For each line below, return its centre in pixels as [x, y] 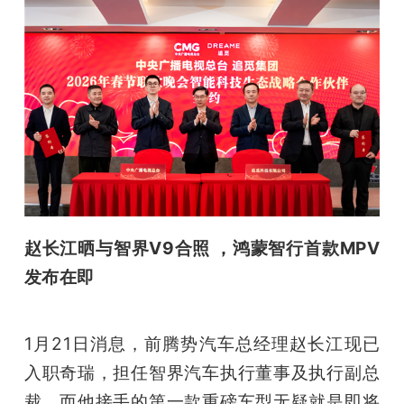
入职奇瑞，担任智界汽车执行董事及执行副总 [202, 373]
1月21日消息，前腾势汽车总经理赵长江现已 [202, 344]
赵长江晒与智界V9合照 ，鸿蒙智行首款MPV [202, 248]
